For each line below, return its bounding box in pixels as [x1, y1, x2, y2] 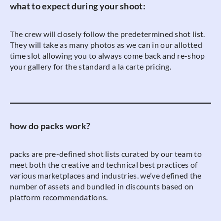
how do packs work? [9, 121, 91, 132]
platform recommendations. [9, 192, 108, 202]
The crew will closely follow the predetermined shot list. [9, 29, 205, 38]
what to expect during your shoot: [9, 1, 146, 12]
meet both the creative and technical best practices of [9, 159, 198, 169]
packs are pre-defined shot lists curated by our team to [9, 148, 202, 158]
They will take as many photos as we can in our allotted [9, 39, 202, 49]
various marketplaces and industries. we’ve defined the [9, 170, 202, 180]
